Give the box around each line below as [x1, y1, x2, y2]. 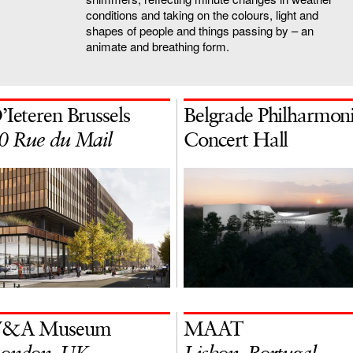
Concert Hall [184, 131, 288, 151]
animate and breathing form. [86, 37, 229, 54]
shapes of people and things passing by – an [86, 21, 314, 39]
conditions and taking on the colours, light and [86, 6, 318, 23]
